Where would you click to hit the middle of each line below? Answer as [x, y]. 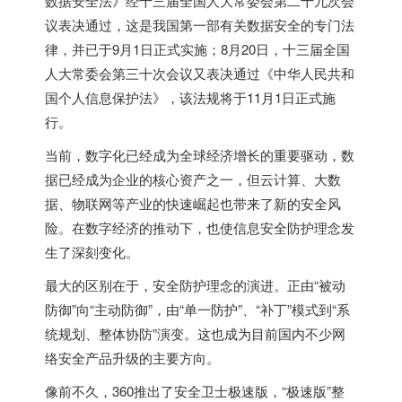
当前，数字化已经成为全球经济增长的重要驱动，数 [200, 155]
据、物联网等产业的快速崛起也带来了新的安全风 [193, 203]
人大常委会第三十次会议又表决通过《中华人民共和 [200, 73]
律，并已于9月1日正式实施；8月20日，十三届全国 [197, 49]
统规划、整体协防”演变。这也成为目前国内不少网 [195, 333]
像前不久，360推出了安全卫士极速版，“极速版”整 [195, 391]
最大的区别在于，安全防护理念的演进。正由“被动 [195, 285]
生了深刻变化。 [92, 252]
